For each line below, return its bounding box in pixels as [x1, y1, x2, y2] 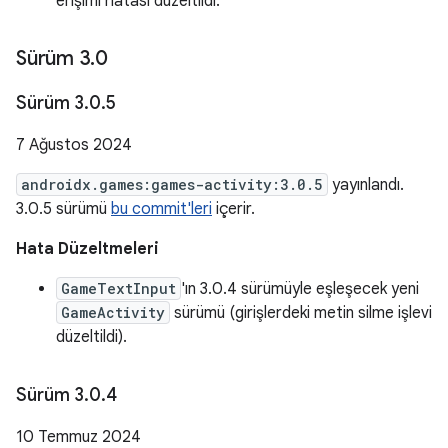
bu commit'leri [111, 199, 212, 219]
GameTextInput [61, 279, 176, 298]
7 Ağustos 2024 [16, 135, 132, 155]
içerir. [212, 199, 255, 219]
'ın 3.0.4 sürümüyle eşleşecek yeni [181, 279, 419, 299]
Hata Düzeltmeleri [16, 239, 159, 259]
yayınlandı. [328, 175, 404, 195]
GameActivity [61, 303, 165, 322]
